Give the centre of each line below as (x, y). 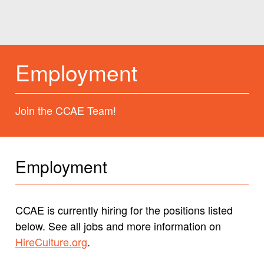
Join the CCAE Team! (65, 110)
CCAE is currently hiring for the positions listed (124, 210)
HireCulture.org (51, 242)
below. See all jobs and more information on (118, 226)
